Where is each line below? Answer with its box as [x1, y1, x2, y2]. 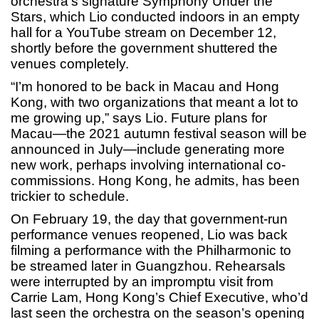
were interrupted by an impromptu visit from [11, 274, 273, 290]
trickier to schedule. [11, 189, 129, 204]
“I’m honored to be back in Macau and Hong [11, 79, 279, 95]
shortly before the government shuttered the [11, 41, 278, 56]
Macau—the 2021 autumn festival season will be [11, 126, 307, 142]
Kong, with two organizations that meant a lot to [11, 95, 298, 110]
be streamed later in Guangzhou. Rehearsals [11, 258, 286, 274]
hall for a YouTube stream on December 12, [11, 25, 276, 41]
